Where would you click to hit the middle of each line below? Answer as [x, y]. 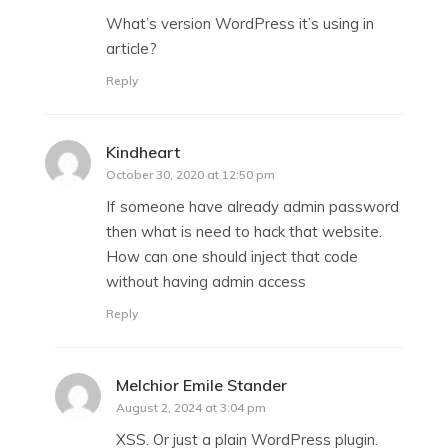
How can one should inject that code [232, 256]
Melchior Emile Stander [201, 384]
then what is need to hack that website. [244, 231]
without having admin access [206, 281]
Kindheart [143, 151]
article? [131, 48]
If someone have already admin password [252, 206]
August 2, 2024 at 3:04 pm [191, 407]
